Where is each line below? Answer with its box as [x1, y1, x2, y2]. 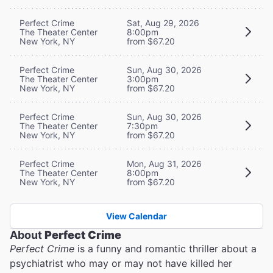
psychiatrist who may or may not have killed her [10, 257, 232, 269]
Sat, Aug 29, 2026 [127, 17, 199, 28]
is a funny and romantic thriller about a [77, 242, 257, 255]
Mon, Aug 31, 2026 [127, 158, 202, 169]
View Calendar [106, 210, 167, 221]
